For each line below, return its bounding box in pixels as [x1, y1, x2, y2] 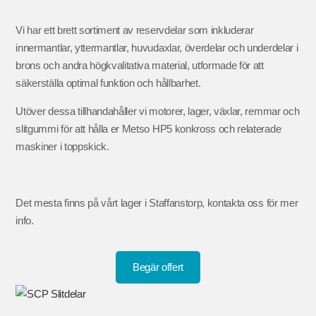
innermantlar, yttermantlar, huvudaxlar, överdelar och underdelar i [16, 42, 298, 54]
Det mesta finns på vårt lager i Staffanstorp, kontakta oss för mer [16, 197, 298, 209]
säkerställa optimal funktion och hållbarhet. [16, 77, 201, 90]
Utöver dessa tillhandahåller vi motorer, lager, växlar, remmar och [16, 105, 300, 118]
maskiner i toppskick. [16, 140, 112, 153]
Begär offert [132, 261, 184, 274]
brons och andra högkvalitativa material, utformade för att [16, 59, 264, 72]
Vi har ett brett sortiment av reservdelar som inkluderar [16, 24, 254, 37]
